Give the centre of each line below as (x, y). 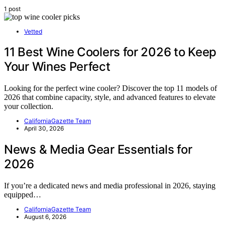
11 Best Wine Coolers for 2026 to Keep (110, 52)
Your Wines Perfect (57, 67)
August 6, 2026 (45, 217)
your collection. (29, 106)
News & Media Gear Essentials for (98, 150)
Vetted (33, 31)
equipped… (23, 195)
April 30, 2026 (44, 129)
